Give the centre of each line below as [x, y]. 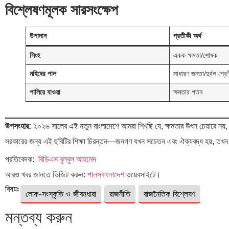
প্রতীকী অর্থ [188, 36]
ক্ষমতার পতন [188, 92]
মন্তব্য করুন [39, 217]
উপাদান [38, 36]
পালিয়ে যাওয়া [45, 92]
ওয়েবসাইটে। [143, 175]
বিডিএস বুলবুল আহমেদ [67, 159]
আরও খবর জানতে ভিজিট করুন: [46, 175]
